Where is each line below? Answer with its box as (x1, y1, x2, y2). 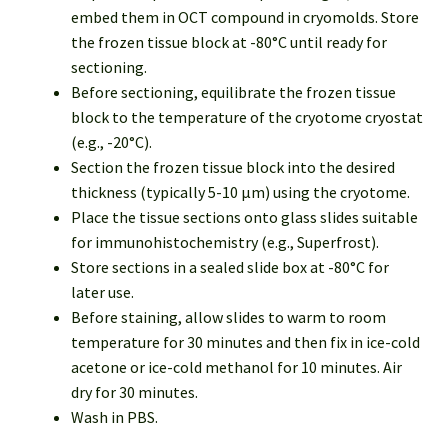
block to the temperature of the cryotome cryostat (70, 107, 423, 128)
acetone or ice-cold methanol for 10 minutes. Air (70, 357, 402, 378)
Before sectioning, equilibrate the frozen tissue (70, 82, 396, 103)
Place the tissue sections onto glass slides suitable (70, 207, 418, 228)
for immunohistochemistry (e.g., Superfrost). (70, 232, 379, 253)
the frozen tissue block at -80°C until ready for (70, 32, 387, 53)
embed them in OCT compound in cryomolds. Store (70, 7, 419, 28)
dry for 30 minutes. (70, 382, 198, 403)
